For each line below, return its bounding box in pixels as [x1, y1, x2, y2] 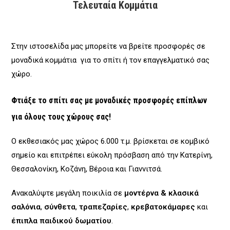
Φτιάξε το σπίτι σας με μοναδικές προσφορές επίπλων [11, 95, 207, 105]
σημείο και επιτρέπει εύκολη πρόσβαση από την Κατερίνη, [11, 150, 213, 160]
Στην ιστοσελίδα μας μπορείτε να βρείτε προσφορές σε [11, 41, 206, 51]
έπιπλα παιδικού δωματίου [11, 216, 112, 225]
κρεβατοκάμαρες [131, 202, 196, 212]
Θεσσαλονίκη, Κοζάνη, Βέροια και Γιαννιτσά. [11, 164, 163, 174]
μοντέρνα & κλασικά [124, 188, 199, 198]
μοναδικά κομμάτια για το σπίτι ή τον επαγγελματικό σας [11, 55, 210, 65]
